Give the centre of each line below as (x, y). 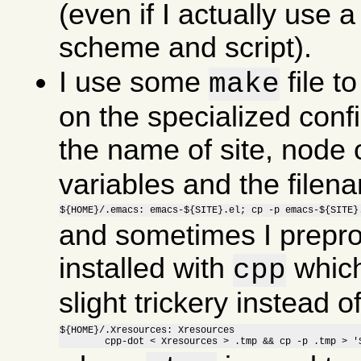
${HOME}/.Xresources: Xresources (147, 331)
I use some (134, 82)
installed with (146, 269)
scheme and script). (186, 47)
